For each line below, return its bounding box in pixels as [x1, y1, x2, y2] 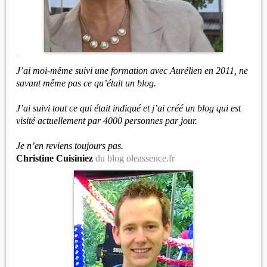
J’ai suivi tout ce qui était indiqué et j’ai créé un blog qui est [16, 103, 241, 113]
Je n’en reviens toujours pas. [16, 141, 123, 151]
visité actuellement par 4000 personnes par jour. [16, 116, 197, 126]
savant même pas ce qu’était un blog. [16, 78, 156, 88]
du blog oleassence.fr [95, 153, 175, 163]
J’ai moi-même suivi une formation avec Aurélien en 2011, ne [16, 66, 248, 76]
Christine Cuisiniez [16, 153, 95, 163]
